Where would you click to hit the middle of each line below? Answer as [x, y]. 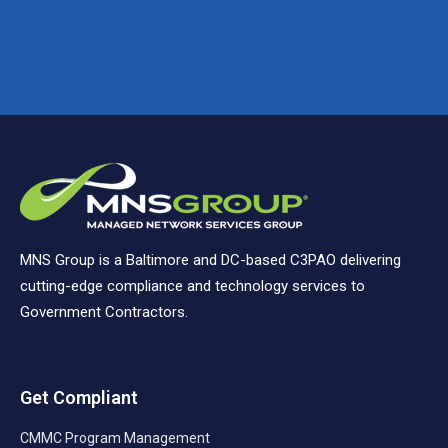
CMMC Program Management [115, 437]
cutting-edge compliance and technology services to [192, 285]
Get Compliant [79, 397]
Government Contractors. [104, 311]
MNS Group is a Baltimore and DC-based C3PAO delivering [210, 259]
